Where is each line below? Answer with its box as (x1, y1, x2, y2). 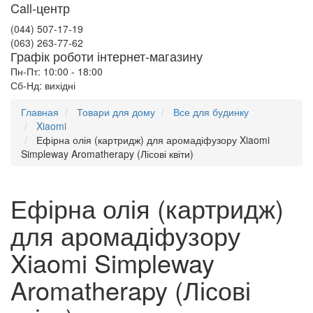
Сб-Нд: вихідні (10, 78, 75, 92)
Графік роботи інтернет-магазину (10, 47, 203, 65)
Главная (21, 105, 59, 119)
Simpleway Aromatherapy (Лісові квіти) (21, 147, 194, 161)
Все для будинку (173, 105, 249, 119)
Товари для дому (77, 105, 155, 119)
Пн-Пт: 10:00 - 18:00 (10, 64, 103, 78)
